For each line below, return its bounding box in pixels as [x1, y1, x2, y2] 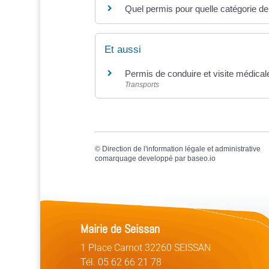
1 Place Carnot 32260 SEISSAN [80, 242, 211, 254]
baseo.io [187, 154, 216, 163]
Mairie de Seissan [80, 221, 160, 237]
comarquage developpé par [94, 154, 187, 163]
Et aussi [104, 44, 141, 56]
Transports [124, 80, 159, 89]
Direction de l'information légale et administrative [101, 145, 261, 154]
